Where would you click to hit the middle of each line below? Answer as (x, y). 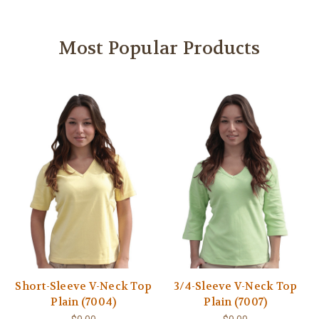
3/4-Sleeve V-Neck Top (236, 287)
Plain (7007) (236, 302)
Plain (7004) (84, 302)
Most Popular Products (159, 48)
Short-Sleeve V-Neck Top (84, 287)
